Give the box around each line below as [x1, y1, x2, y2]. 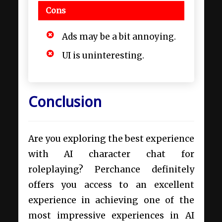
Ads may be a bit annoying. [61, 31, 176, 43]
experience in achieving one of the [28, 195, 194, 206]
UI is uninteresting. [61, 50, 146, 61]
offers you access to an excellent [28, 179, 194, 191]
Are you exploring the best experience [28, 133, 194, 145]
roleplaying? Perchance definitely [28, 164, 194, 175]
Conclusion [28, 93, 102, 111]
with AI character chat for [28, 149, 194, 160]
